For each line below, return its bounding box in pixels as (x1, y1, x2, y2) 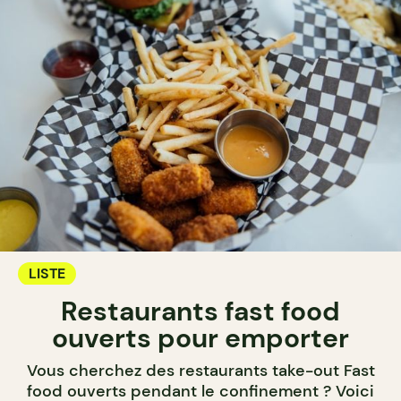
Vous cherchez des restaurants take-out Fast (26, 360, 375, 382)
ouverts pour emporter (52, 320, 349, 356)
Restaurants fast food (61, 294, 340, 329)
